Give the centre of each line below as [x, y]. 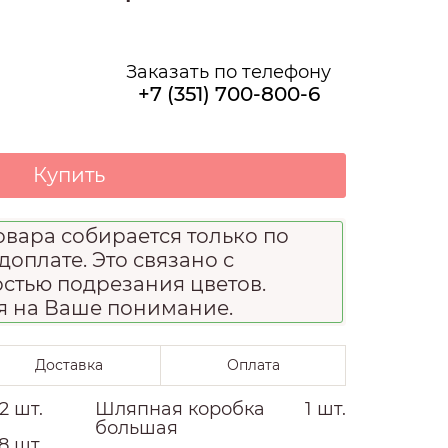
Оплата [253, 364]
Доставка [68, 364]
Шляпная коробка [179, 408]
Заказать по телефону [228, 71]
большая [136, 427]
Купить [68, 174]
